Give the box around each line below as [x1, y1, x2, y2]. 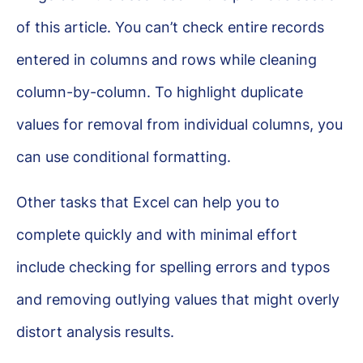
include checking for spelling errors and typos [16, 258, 330, 275]
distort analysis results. [16, 322, 174, 340]
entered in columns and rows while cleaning [16, 50, 317, 68]
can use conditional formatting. [16, 147, 231, 165]
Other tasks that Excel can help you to [16, 193, 280, 211]
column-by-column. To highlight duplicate [16, 83, 303, 100]
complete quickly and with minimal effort [16, 225, 297, 243]
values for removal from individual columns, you [16, 115, 343, 133]
